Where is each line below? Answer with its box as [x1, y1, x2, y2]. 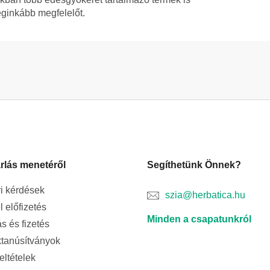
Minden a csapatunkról [147, 214, 251, 225]
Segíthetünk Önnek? [147, 160, 241, 171]
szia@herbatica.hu [165, 190, 245, 201]
